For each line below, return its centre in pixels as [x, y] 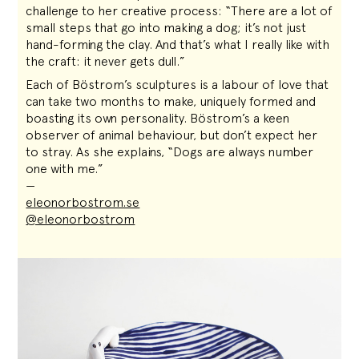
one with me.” [65, 169]
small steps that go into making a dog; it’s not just [166, 28]
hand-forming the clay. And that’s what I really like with [178, 44]
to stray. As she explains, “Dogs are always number [170, 152]
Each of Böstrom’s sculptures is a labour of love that [177, 85]
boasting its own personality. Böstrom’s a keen [158, 118]
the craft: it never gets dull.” [106, 61]
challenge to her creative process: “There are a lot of [179, 11]
